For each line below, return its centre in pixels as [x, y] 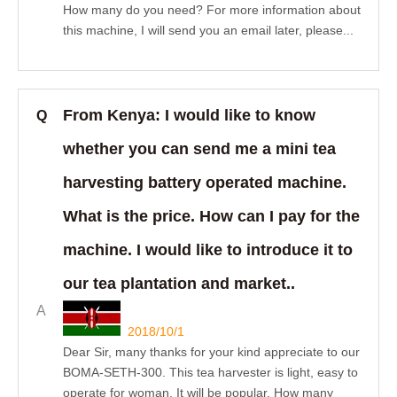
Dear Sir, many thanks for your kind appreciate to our [211, 352]
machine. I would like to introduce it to [208, 250]
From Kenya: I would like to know [189, 115]
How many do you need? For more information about [212, 10]
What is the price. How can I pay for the [211, 216]
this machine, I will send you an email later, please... [208, 30]
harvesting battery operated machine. [205, 183]
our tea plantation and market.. [179, 284]
